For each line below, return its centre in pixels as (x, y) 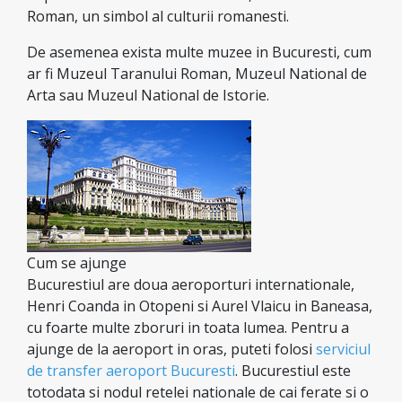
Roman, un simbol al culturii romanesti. (158, 16)
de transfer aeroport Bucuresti (131, 371)
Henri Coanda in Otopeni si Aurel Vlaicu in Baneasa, (200, 306)
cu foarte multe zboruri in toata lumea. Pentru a (188, 328)
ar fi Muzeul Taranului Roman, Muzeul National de (197, 74)
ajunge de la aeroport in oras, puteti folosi (171, 349)
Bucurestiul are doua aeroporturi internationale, (191, 284)
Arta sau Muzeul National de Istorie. (148, 95)
